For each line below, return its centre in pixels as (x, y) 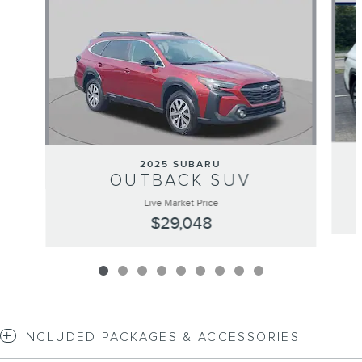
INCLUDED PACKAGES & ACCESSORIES (160, 337)
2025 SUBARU (181, 164)
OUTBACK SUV (181, 180)
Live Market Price (181, 203)
